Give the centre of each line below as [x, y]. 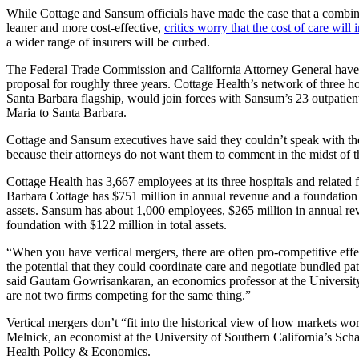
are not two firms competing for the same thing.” [129, 296]
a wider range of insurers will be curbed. [108, 42]
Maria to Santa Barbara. [67, 113]
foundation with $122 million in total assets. [117, 225]
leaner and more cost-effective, [85, 28]
